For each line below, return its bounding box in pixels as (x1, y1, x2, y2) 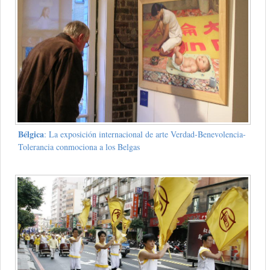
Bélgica (17, 128, 44, 141)
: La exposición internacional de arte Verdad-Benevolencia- (43, 128, 246, 140)
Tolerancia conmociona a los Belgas (17, 141, 140, 153)
